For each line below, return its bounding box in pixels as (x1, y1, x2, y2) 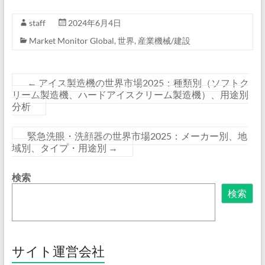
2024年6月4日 (67, 18, 121, 28)
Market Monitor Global (28, 35, 114, 46)
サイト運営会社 (11, 243, 105, 260)
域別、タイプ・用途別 (11, 142, 108, 154)
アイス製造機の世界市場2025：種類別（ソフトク (36, 77, 249, 89)
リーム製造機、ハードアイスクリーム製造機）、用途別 (11, 89, 248, 101)
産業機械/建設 (137, 35, 190, 46)
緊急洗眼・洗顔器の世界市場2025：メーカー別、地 (27, 130, 247, 142)
